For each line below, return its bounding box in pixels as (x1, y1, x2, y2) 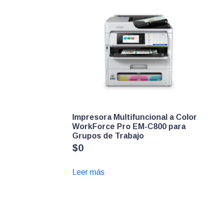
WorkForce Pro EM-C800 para (72, 122, 186, 131)
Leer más (72, 167, 105, 176)
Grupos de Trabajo (72, 132, 144, 140)
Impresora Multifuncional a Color (72, 113, 197, 122)
